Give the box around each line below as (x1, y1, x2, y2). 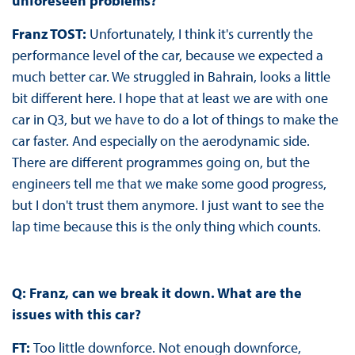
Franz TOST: (11, 25, 90, 44)
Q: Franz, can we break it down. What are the (11, 284, 302, 303)
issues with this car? (11, 305, 141, 324)
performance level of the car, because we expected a (11, 46, 323, 65)
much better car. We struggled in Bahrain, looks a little (11, 67, 330, 86)
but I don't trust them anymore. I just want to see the (11, 196, 324, 215)
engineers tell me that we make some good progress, (11, 174, 326, 193)
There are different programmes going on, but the (11, 153, 310, 172)
